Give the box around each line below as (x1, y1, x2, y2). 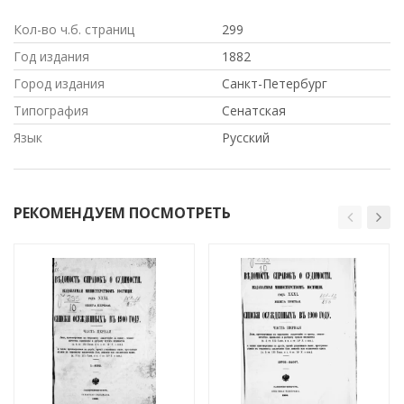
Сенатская (222, 101, 286, 119)
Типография (14, 101, 88, 119)
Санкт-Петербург (222, 74, 327, 92)
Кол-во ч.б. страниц (14, 20, 134, 38)
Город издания (14, 74, 105, 92)
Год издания (14, 47, 89, 65)
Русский (222, 128, 270, 146)
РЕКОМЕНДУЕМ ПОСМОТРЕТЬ (14, 202, 231, 223)
